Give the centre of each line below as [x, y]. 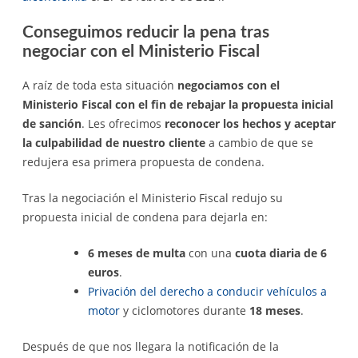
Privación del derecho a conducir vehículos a [207, 291]
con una [209, 253]
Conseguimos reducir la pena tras [146, 33]
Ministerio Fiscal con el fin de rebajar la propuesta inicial [178, 104]
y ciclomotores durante [183, 310]
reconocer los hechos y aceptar [249, 123]
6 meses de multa [137, 253]
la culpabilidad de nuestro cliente [115, 142]
